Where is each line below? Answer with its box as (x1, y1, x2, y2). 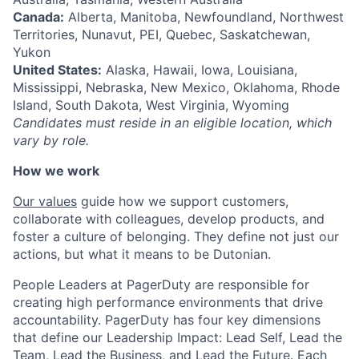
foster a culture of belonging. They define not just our (13, 228, 339, 244)
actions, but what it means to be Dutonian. (13, 246, 271, 262)
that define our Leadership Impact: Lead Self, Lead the (13, 329, 342, 345)
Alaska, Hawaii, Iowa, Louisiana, (102, 62, 297, 78)
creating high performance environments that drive (13, 294, 323, 310)
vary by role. (13, 132, 89, 148)
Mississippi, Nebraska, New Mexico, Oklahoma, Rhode (13, 79, 340, 95)
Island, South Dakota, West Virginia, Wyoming (13, 97, 289, 113)
